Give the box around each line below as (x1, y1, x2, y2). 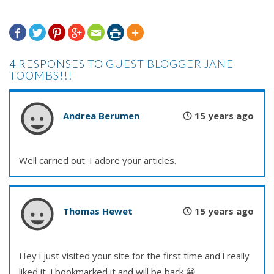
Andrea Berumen (63, 109, 139, 122)
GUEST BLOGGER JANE (106, 57, 234, 71)
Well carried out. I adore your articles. (19, 154, 176, 167)
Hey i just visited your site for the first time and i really (19, 250, 250, 262)
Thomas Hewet (63, 205, 133, 218)
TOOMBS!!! (9, 68, 72, 83)
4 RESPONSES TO (9, 57, 106, 71)
